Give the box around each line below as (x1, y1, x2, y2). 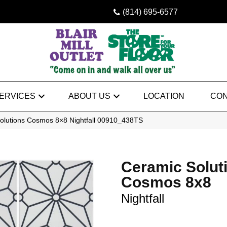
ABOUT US (68, 91, 110, 100)
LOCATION (143, 91, 184, 100)
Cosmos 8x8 (121, 173, 211, 191)
